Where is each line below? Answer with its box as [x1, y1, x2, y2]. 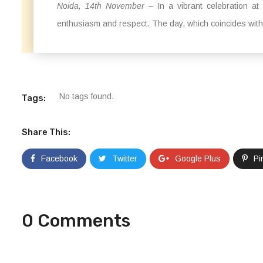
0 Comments [22, 210, 130, 232]
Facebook [41, 154, 77, 164]
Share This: [22, 127, 70, 138]
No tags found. [59, 92, 114, 102]
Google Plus [175, 154, 221, 164]
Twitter [112, 154, 137, 164]
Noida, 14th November [57, 1, 145, 11]
